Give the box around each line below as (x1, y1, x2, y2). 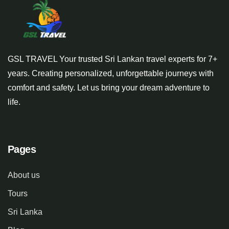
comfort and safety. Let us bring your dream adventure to (8, 83, 210, 93)
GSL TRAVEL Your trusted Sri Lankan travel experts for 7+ (8, 55, 217, 64)
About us (8, 171, 40, 180)
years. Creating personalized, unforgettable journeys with (8, 69, 214, 78)
